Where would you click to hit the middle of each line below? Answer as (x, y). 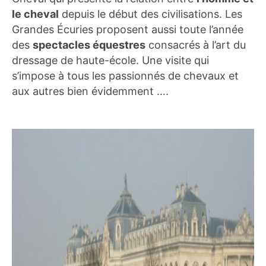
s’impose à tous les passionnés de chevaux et (125, 75)
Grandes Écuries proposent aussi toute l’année (128, 29)
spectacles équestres (89, 45)
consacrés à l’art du (196, 45)
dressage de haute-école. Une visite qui (110, 60)
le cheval (35, 14)
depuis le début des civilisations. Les (151, 14)
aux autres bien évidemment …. (90, 91)
